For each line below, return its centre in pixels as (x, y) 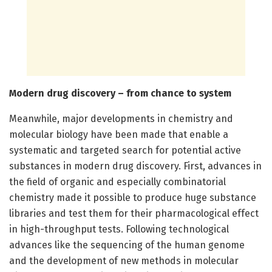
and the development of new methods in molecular (124, 260)
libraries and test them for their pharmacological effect (134, 213)
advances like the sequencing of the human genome (127, 245)
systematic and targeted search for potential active (125, 150)
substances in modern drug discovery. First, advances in (135, 166)
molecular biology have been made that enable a (119, 134)
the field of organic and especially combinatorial (117, 182)
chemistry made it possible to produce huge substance (133, 197)
